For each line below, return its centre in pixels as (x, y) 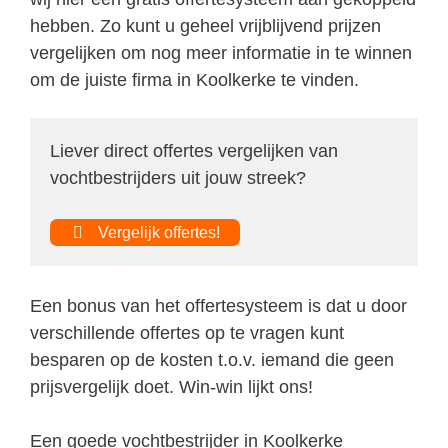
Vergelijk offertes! (157, 232)
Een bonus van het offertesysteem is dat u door (218, 306)
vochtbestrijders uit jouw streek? (178, 178)
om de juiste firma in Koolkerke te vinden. (194, 80)
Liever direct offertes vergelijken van (194, 151)
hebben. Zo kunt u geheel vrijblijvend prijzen (205, 26)
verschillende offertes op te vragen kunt (187, 333)
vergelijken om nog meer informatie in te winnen (221, 53)
